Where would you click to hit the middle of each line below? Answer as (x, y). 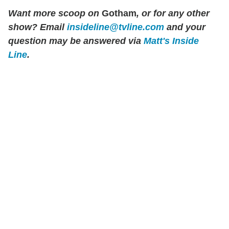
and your (185, 27)
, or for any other (173, 14)
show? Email (38, 27)
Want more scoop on (54, 14)
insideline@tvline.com (116, 27)
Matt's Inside (171, 41)
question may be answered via (76, 41)
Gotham (118, 14)
